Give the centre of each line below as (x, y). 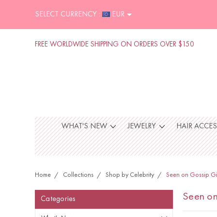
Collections (78, 175)
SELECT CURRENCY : (68, 15)
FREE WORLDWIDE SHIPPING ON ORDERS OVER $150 (115, 45)
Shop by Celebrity (130, 175)
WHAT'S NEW (85, 126)
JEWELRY (142, 126)
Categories (58, 199)
